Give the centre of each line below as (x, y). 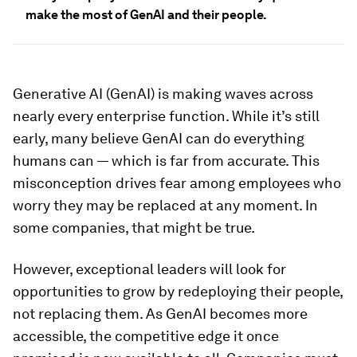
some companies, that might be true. (134, 228)
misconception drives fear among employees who (177, 183)
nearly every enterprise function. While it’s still (166, 116)
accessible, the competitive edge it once (146, 336)
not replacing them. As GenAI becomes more (160, 314)
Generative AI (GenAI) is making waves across (163, 94)
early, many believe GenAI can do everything (159, 138)
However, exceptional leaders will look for (149, 269)
